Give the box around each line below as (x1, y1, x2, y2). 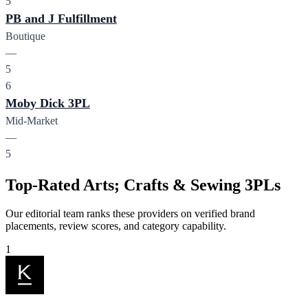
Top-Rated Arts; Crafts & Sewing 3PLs (5, 175, 280, 194)
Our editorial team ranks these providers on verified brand (5, 208, 255, 220)
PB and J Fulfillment (5, 11, 117, 25)
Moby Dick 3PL (5, 96, 90, 110)
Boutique (5, 30, 45, 42)
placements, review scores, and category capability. (5, 220, 226, 232)
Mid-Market (5, 114, 58, 126)
